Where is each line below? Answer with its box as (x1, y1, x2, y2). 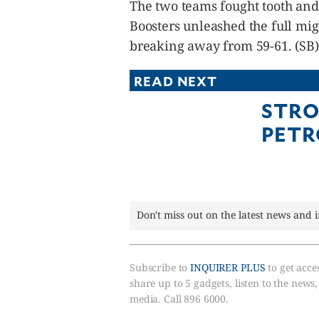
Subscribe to (130, 261, 191, 274)
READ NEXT (134, 72, 218, 90)
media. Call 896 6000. (130, 292, 229, 305)
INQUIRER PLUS (190, 261, 266, 274)
